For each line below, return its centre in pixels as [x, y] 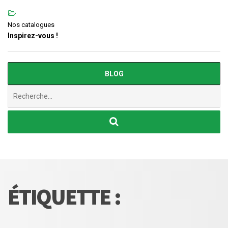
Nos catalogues [31, 24]
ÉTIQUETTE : [64, 196]
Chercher [23, 90]
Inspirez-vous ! [33, 35]
